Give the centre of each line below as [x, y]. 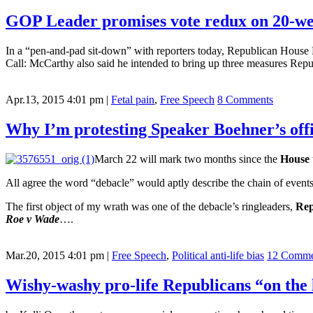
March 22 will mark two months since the [187, 159]
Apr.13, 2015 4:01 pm [54, 100]
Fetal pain [133, 100]
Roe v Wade [32, 219]
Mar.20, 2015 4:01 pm [55, 256]
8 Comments [245, 100]
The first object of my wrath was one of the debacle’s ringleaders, [151, 207]
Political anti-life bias [218, 256]
